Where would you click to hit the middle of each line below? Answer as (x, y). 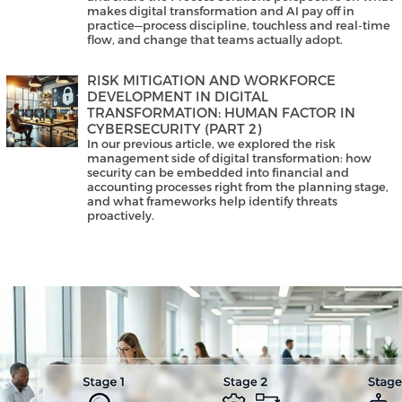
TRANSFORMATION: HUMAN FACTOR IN (221, 113)
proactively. (121, 216)
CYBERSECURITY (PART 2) (174, 129)
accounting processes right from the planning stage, (238, 187)
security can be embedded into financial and (218, 173)
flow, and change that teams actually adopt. (215, 40)
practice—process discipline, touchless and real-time (239, 26)
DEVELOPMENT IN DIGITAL (178, 96)
